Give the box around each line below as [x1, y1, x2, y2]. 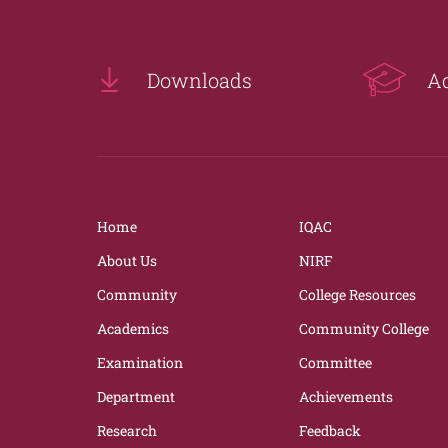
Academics [97, 319, 169, 338]
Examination [97, 353, 183, 372]
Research [97, 421, 157, 440]
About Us [97, 251, 157, 270]
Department [97, 387, 175, 406]
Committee [299, 353, 373, 372]
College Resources [299, 285, 417, 304]
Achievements [299, 387, 394, 406]
